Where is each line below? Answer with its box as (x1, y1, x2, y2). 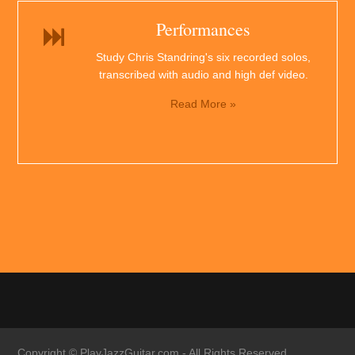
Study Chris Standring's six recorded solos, (96, 51, 311, 64)
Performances (156, 17, 250, 41)
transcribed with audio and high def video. (98, 68, 308, 82)
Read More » (170, 97, 236, 111)
